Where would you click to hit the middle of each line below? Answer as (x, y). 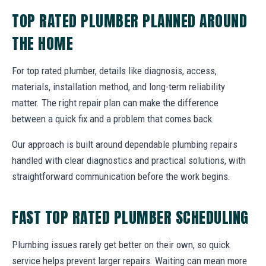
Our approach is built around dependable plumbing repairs (125, 144)
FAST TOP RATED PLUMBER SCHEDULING (130, 217)
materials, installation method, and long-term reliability (118, 86)
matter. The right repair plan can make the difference (115, 102)
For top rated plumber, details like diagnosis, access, (114, 70)
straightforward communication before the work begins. (121, 176)
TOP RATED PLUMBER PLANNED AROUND (130, 20)
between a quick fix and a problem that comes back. (113, 118)
